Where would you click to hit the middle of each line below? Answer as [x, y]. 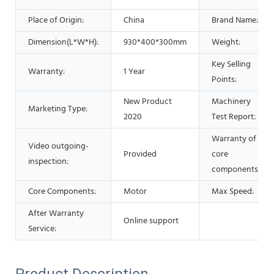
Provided [140, 154]
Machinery [231, 102]
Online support [151, 221]
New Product [148, 102]
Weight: [226, 42]
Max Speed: [233, 191]
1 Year [134, 72]
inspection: [48, 161]
